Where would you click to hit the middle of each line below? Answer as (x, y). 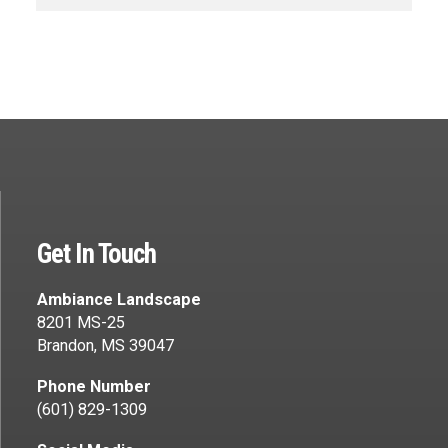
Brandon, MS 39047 (105, 346)
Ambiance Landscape (119, 300)
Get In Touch (97, 254)
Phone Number (94, 387)
